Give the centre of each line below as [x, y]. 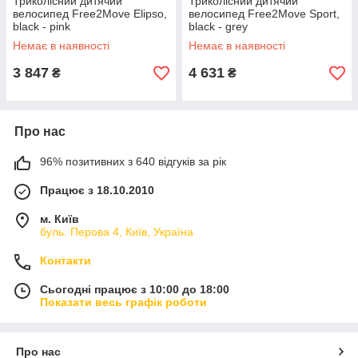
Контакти [66, 261]
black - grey [218, 26]
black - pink [42, 26]
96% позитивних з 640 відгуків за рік [133, 161]
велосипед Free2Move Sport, [264, 14]
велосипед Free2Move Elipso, [90, 14]
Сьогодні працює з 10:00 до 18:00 [135, 289]
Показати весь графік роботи [123, 302]
